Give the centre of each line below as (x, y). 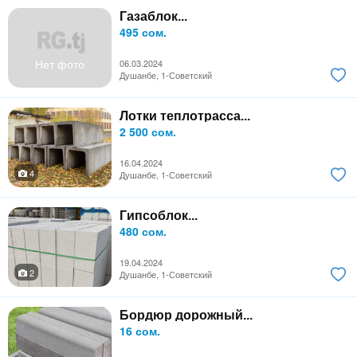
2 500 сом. (148, 131)
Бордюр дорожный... (186, 315)
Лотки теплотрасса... (185, 116)
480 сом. (143, 231)
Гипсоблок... (159, 215)
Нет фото (60, 63)
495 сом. (143, 31)
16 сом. (140, 330)
